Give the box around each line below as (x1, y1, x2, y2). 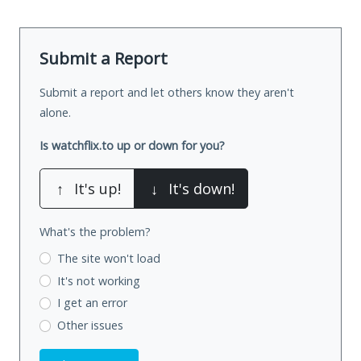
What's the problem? (39, 223, 151, 239)
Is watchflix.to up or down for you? (39, 137, 225, 153)
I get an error (56, 295, 127, 311)
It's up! (74, 178, 121, 198)
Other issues (56, 317, 123, 334)
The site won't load (56, 250, 160, 266)
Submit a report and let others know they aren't (39, 84, 294, 100)
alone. (39, 104, 71, 120)
